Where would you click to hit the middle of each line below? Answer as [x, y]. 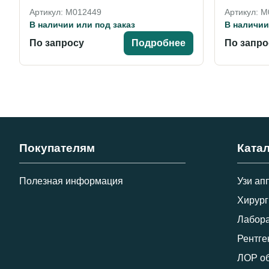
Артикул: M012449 [65, 12]
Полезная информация [71, 181]
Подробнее [158, 43]
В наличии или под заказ [82, 24]
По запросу [57, 43]
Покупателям [57, 148]
